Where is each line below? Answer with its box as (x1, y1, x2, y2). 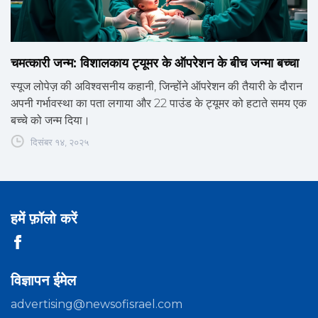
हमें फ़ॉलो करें (11, 210, 77, 228)
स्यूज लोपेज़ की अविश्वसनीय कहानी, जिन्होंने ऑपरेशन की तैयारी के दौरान (11, 79, 302, 94)
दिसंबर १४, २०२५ (31, 136, 89, 148)
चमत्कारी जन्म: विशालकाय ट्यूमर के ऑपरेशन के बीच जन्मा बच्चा (11, 55, 299, 72)
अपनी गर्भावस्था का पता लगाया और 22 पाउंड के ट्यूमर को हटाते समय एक (11, 97, 307, 111)
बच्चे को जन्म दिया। (11, 114, 90, 128)
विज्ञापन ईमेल (11, 272, 76, 290)
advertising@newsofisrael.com (11, 297, 182, 312)
